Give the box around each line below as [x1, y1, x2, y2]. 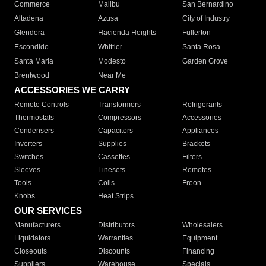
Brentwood [14, 71, 49, 80]
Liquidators [14, 234, 50, 243]
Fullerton [182, 28, 211, 37]
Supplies [98, 140, 127, 148]
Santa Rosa [182, 43, 220, 52]
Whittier [98, 43, 123, 52]
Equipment [182, 234, 217, 243]
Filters [182, 153, 202, 161]
